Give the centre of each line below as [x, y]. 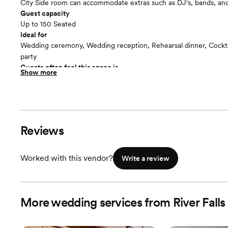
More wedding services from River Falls [123, 202]
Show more [39, 72]
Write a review [146, 158]
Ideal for [34, 35]
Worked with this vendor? [67, 158]
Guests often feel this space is [69, 67]
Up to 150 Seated [48, 24]
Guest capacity [45, 13]
